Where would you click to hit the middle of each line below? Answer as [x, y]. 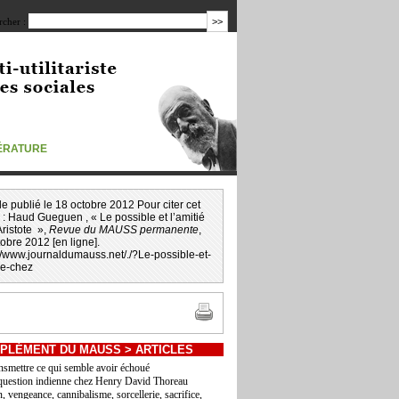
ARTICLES [164, 350]
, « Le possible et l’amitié [145, 217]
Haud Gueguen [47, 217]
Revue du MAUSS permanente [124, 230]
